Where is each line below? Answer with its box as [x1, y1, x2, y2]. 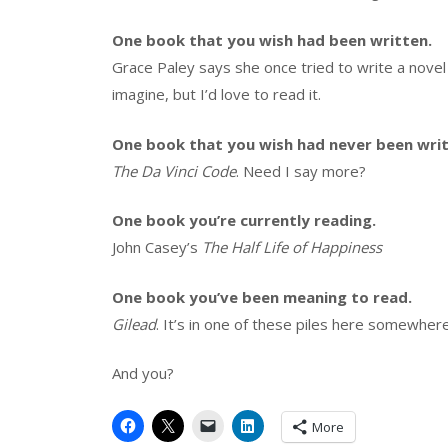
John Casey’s [112, 237, 202, 258]
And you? [112, 363, 174, 384]
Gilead [112, 313, 156, 334]
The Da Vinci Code [112, 160, 236, 181]
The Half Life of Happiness [202, 237, 382, 258]
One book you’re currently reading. [112, 210, 376, 231]
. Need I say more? [236, 160, 366, 181]
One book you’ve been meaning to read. [112, 286, 412, 307]
